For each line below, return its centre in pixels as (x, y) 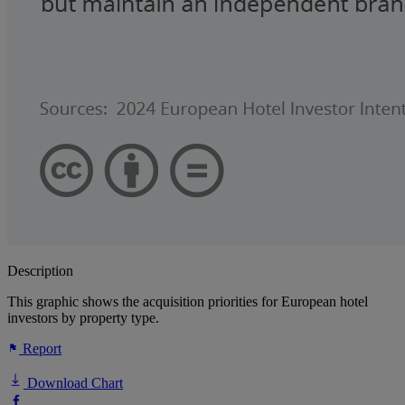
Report (40, 349)
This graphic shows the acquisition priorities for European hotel (188, 302)
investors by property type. (83, 318)
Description (40, 271)
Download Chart (73, 383)
